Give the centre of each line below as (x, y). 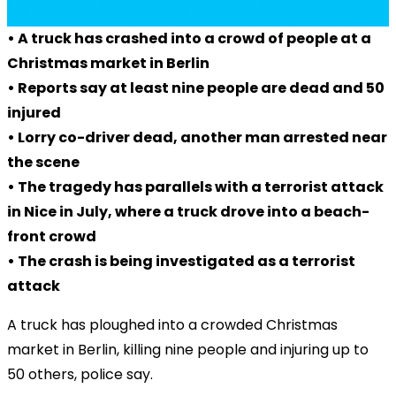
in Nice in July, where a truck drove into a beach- (188, 211)
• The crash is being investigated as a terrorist (181, 261)
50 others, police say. (80, 374)
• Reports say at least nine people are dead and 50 (196, 88)
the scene (43, 162)
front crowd (52, 236)
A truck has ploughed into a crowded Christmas (172, 324)
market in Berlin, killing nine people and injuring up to (188, 349)
